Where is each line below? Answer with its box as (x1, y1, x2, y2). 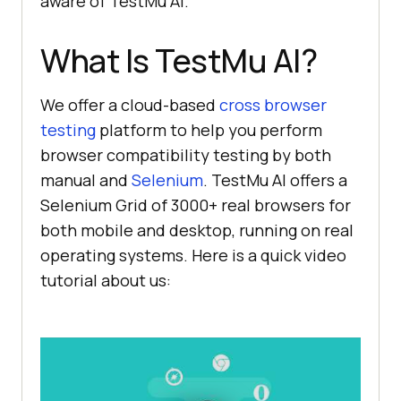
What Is (40, 38, 155, 82)
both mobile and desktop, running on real (40, 218, 354, 241)
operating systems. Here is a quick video (40, 243, 346, 266)
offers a (286, 168, 347, 191)
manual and (40, 168, 132, 191)
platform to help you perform (96, 118, 322, 141)
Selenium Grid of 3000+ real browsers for (40, 193, 351, 216)
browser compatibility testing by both (40, 143, 331, 166)
